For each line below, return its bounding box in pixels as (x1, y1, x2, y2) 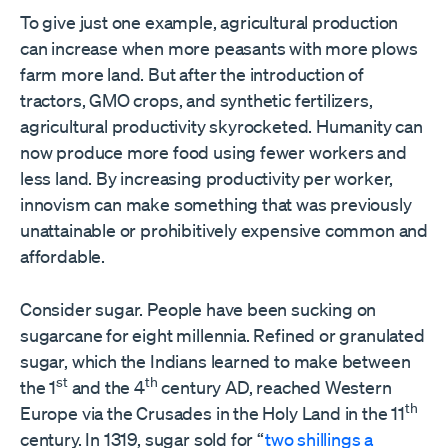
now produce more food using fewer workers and (20, 140, 407, 163)
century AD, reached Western (157, 375, 392, 398)
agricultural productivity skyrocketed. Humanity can (20, 114, 423, 137)
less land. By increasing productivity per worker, (20, 166, 394, 189)
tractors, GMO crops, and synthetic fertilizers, (20, 88, 373, 111)
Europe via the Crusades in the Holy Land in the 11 (20, 401, 406, 424)
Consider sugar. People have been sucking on (20, 297, 377, 320)
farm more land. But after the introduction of (20, 62, 364, 85)
